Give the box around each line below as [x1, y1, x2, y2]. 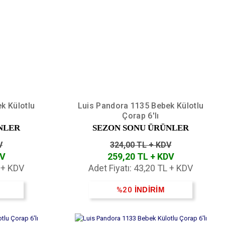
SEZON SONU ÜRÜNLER [92, 123, 189, 133]
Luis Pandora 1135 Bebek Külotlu [77, 100, 204, 110]
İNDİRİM [134, 185, 165, 194]
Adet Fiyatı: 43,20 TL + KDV [88, 162, 193, 173]
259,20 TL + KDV [107, 151, 174, 162]
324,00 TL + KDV [110, 140, 171, 150]
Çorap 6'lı [122, 110, 159, 121]
